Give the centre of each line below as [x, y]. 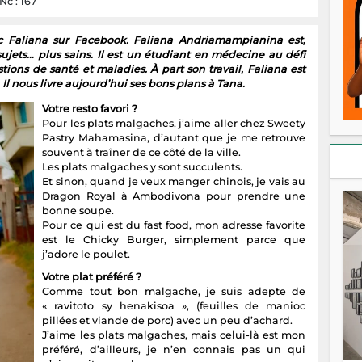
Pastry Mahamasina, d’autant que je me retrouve [174, 138]
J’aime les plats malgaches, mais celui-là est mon [174, 335]
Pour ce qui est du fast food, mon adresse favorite [174, 225]
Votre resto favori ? [90, 109]
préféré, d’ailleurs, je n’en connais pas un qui [174, 350]
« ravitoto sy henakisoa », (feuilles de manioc [174, 306]
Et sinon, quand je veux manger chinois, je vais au [174, 182]
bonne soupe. [78, 211]
